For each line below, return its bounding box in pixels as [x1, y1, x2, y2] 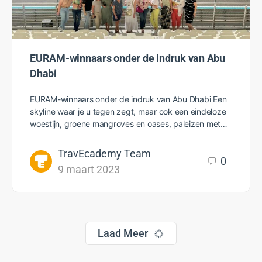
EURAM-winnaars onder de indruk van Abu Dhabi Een [30, 94, 227, 104]
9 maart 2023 [58, 163, 120, 175]
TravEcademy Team [58, 147, 151, 160]
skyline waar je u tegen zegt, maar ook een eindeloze [30, 106, 226, 116]
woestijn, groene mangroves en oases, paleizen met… [30, 118, 228, 129]
